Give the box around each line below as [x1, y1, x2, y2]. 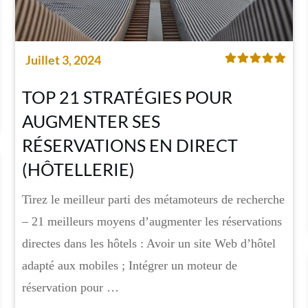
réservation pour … [21, 280, 119, 294]
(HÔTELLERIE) [21, 158, 135, 179]
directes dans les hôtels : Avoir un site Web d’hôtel [21, 236, 276, 250]
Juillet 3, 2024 [25, 52, 101, 67]
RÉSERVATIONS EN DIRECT [21, 134, 238, 155]
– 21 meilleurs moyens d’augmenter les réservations [21, 214, 282, 228]
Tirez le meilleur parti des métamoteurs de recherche [21, 192, 285, 206]
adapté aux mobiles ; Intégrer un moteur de [21, 258, 237, 272]
